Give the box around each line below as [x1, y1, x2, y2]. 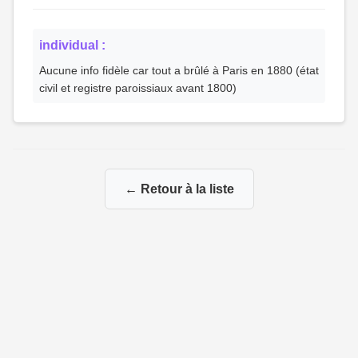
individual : [39, 38, 105, 52]
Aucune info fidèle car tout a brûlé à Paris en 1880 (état [39, 64, 319, 77]
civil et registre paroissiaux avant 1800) [39, 82, 237, 94]
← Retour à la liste [124, 182, 234, 196]
